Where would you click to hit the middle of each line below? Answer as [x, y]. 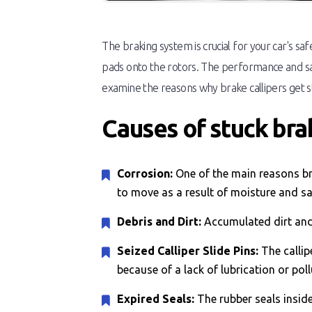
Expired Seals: [157, 299]
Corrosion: [147, 173]
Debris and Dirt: [161, 221]
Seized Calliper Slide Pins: [189, 251]
